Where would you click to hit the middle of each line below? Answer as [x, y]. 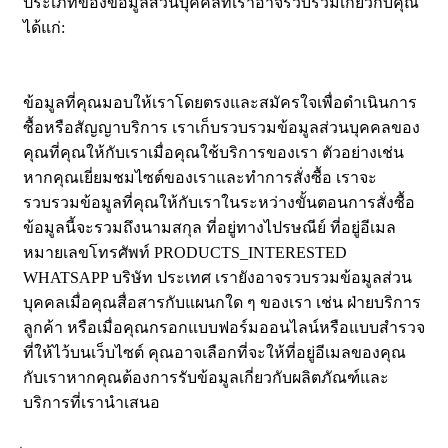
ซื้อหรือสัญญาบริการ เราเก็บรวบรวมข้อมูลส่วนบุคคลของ [221, 128]
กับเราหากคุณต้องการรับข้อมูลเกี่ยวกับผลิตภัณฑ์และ [206, 378]
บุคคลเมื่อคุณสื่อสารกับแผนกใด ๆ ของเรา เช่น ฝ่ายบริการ [222, 303]
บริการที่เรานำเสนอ [91, 403]
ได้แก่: [44, 28]
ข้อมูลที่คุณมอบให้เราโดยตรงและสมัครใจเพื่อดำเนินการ [220, 103]
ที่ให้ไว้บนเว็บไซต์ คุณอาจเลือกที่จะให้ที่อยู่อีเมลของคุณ [214, 353]
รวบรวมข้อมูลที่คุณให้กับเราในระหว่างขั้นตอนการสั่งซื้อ [219, 203]
